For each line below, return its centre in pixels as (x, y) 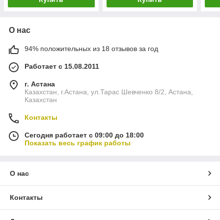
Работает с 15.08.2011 (62, 67)
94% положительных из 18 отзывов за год (91, 49)
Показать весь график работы (78, 143)
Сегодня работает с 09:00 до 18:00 (84, 135)
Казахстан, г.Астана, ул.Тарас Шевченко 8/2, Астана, (109, 92)
